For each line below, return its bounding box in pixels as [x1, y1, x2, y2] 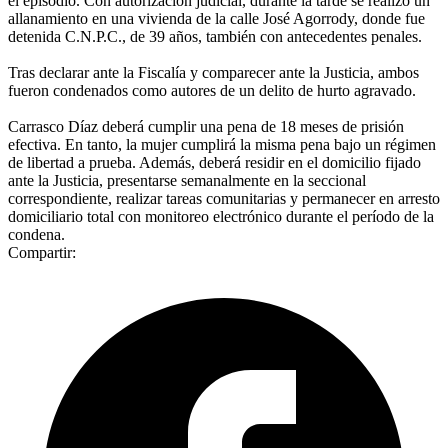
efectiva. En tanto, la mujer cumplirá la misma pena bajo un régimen [8, 135, 436, 153]
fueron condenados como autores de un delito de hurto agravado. [8, 81, 416, 99]
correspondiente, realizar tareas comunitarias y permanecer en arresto [8, 189, 440, 207]
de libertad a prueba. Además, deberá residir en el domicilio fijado [8, 153, 421, 171]
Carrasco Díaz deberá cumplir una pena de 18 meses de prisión [8, 117, 404, 135]
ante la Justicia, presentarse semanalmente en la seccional [8, 171, 366, 189]
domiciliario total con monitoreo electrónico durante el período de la [8, 207, 434, 225]
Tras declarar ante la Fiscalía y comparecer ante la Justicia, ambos [8, 63, 419, 81]
